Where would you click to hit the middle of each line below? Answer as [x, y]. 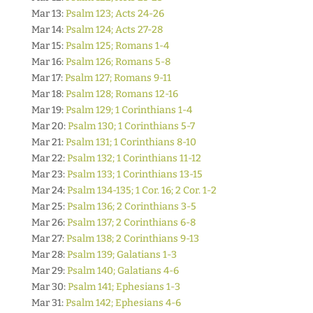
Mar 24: [49, 190]
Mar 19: [48, 110]
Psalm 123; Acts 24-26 [115, 14]
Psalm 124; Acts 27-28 [114, 30]
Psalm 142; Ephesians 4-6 [123, 303]
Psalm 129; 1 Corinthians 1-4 [129, 110]
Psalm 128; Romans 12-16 [122, 94]
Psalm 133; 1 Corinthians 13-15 [134, 174]
